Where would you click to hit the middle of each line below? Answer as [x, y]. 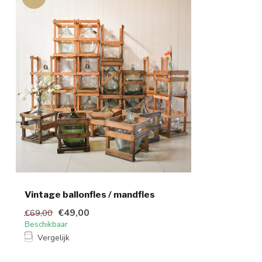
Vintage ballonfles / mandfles [90, 195]
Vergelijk [54, 238]
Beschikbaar [46, 225]
